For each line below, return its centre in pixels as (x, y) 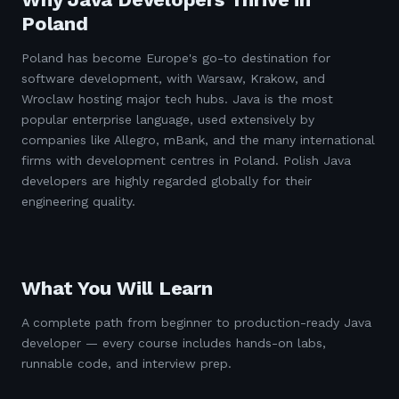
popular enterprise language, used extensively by (168, 119)
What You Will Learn (117, 288)
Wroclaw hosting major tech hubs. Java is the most (177, 99)
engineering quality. (78, 201)
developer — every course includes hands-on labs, (174, 343)
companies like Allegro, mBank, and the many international (198, 140)
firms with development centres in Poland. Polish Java (186, 160)
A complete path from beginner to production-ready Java (196, 322)
